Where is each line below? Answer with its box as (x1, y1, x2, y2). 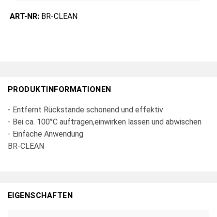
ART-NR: (10, 12, 41, 21)
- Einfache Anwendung (8, 129, 83, 139)
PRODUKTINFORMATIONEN (8, 85, 111, 94)
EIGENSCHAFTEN (8, 191, 73, 201)
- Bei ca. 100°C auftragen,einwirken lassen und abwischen (8, 117, 201, 127)
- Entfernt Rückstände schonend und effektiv (8, 105, 163, 115)
